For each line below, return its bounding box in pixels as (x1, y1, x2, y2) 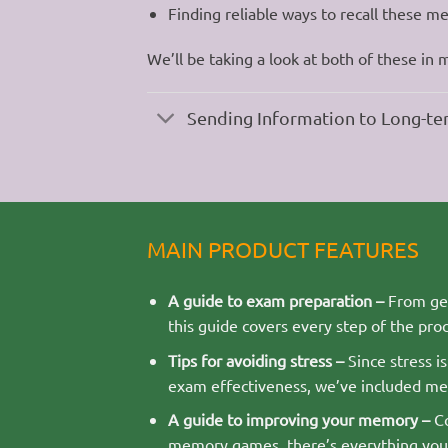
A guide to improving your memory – (167, 409, 430, 430)
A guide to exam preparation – (167, 290, 388, 311)
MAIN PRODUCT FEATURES (147, 236, 419, 263)
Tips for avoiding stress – (167, 349, 344, 370)
